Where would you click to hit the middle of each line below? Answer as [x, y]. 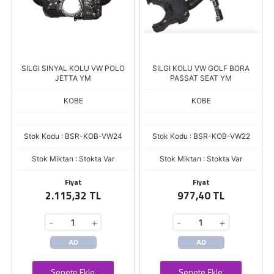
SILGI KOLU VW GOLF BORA [201, 68]
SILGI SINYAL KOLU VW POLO [73, 68]
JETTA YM [73, 78]
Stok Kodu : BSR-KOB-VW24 [73, 136]
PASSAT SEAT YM [201, 78]
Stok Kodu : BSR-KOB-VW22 [201, 136]
